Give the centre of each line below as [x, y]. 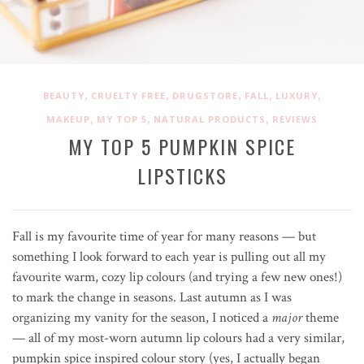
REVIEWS [295, 119]
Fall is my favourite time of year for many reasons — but [164, 236]
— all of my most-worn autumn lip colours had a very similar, [178, 338]
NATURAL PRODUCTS [210, 119]
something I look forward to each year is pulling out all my [169, 256]
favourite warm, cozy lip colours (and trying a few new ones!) [177, 277]
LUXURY [297, 95]
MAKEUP [68, 119]
